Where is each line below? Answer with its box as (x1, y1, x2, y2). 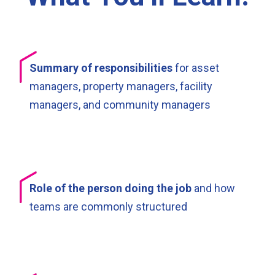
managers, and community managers (29, 98, 211, 111)
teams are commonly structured (29, 199, 187, 213)
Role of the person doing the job (29, 181, 192, 195)
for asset (172, 61, 219, 74)
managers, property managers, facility (29, 79, 212, 93)
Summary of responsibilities (29, 61, 172, 74)
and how (192, 181, 235, 195)
